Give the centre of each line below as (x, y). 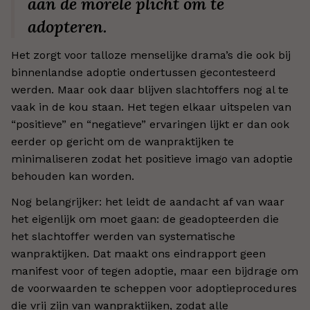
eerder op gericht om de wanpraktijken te (122, 142)
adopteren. (67, 27)
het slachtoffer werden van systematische (123, 236)
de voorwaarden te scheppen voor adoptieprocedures (154, 288)
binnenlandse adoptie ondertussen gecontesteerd (144, 72)
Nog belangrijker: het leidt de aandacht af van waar (148, 202)
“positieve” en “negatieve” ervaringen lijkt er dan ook (150, 124)
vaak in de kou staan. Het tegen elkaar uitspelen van (151, 107)
